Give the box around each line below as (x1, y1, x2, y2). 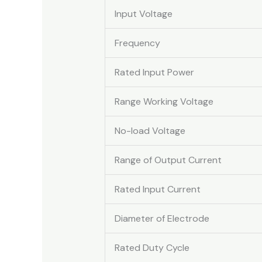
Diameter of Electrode (114, 212, 209, 225)
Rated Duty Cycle (114, 241, 189, 254)
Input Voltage (114, 7, 173, 20)
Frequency (114, 36, 160, 49)
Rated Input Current (114, 182, 201, 195)
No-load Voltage (114, 124, 185, 137)
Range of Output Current (114, 153, 222, 166)
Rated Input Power (114, 65, 194, 78)
